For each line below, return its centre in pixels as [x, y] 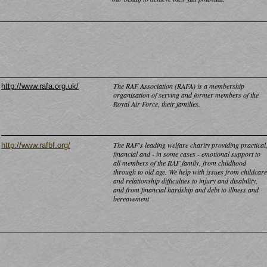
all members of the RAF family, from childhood [180, 163]
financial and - [134, 154]
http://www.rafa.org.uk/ [40, 86]
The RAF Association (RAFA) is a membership [179, 86]
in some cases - [177, 154]
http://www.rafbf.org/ [36, 145]
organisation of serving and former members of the [186, 95]
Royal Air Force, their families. [157, 104]
